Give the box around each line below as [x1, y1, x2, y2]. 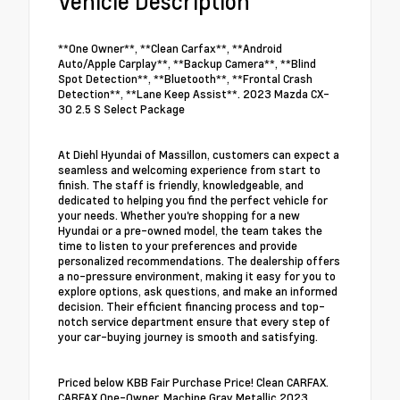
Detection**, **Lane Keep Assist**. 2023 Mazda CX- [58, 86, 329, 103]
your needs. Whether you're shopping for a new [58, 207, 300, 224]
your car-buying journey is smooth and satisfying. [58, 329, 318, 346]
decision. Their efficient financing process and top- [58, 298, 325, 315]
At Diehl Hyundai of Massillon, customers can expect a [58, 146, 339, 163]
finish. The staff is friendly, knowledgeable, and [58, 177, 304, 194]
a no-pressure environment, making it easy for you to [58, 268, 336, 285]
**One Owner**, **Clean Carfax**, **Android [58, 40, 282, 57]
